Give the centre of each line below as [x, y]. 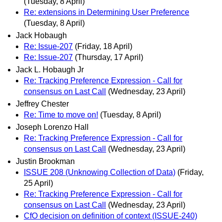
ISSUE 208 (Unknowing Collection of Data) [100, 172]
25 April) [38, 183]
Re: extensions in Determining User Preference [107, 12]
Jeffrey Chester [42, 104]
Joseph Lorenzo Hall [52, 127]
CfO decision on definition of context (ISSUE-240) [111, 216]
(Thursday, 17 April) [109, 57]
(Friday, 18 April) [104, 46]
